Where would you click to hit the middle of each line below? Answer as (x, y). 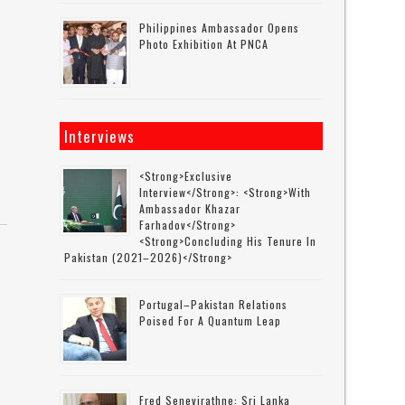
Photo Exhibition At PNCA (204, 44)
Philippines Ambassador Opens (220, 28)
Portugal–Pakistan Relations (214, 304)
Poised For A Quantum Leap (211, 320)
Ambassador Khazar (190, 208)
